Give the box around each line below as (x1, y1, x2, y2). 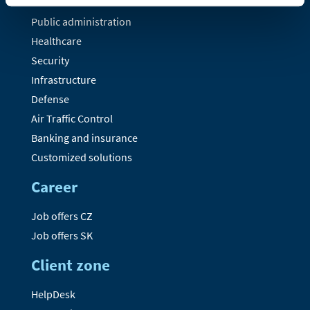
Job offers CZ (30, 209, 93, 223)
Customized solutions (30, 150, 132, 164)
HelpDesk (30, 287, 75, 301)
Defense (30, 92, 69, 106)
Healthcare (30, 34, 82, 48)
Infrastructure (30, 73, 96, 86)
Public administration (30, 15, 131, 28)
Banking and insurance (30, 131, 138, 145)
